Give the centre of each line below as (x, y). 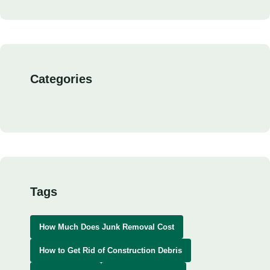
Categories (61, 79)
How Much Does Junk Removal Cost (107, 227)
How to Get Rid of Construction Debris (111, 250)
